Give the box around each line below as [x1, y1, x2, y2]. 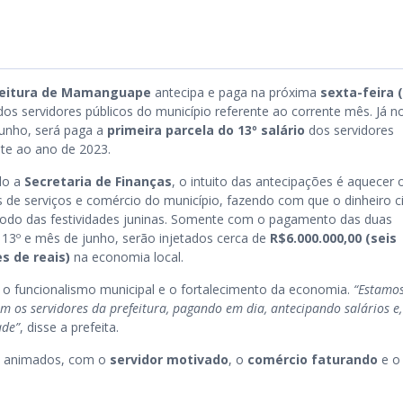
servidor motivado [110, 351, 228, 368]
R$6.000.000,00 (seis [270, 229, 397, 246]
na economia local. [70, 248, 184, 265]
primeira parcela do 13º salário [107, 121, 305, 139]
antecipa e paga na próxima [151, 84, 320, 101]
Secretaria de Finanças [24, 173, 172, 190]
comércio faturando [247, 351, 378, 368]
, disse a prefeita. [20, 318, 119, 336]
